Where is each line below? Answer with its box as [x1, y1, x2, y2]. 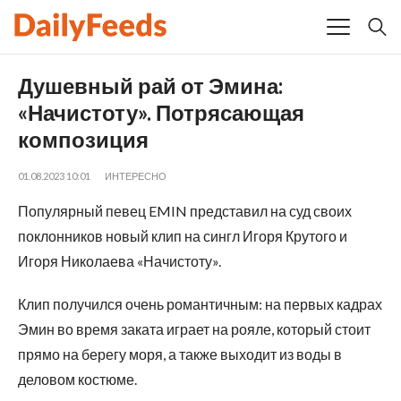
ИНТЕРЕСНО [105, 169, 166, 182]
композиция [18, 125, 149, 152]
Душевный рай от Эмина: [18, 72, 283, 98]
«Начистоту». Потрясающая [18, 98, 304, 125]
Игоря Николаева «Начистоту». [18, 252, 221, 269]
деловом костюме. [18, 370, 137, 388]
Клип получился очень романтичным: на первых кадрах [18, 294, 382, 312]
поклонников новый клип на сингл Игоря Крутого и [18, 226, 347, 244]
